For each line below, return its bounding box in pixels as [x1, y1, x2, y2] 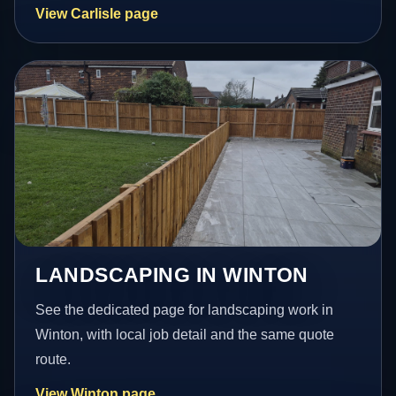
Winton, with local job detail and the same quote [35, 326, 335, 342]
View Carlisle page [35, 5, 159, 21]
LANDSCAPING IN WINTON [35, 263, 308, 286]
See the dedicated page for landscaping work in [35, 301, 334, 317]
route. [35, 351, 72, 367]
